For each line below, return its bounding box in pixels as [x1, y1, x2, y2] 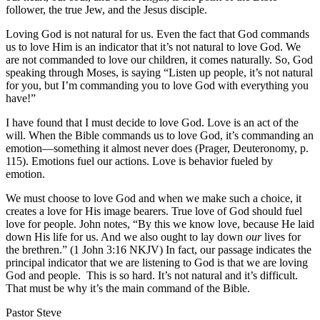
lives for [261, 230, 301, 243]
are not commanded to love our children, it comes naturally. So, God [6, 53, 313, 66]
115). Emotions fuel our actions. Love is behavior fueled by [6, 154, 273, 167]
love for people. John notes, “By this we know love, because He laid [6, 217, 314, 230]
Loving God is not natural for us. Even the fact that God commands [6, 27, 309, 40]
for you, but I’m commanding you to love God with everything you [6, 79, 309, 91]
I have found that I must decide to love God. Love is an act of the [6, 116, 299, 129]
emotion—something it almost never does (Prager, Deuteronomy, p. [6, 141, 309, 154]
